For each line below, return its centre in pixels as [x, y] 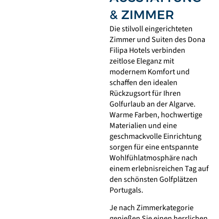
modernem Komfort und [150, 72]
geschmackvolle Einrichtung [155, 136]
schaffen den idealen [143, 82]
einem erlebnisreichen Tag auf [159, 168]
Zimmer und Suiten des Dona [157, 39]
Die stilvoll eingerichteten [151, 29]
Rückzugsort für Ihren [145, 93]
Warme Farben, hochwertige [156, 115]
